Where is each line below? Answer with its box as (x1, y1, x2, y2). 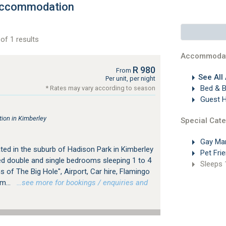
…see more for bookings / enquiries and (12, 178, 148, 187)
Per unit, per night (105, 75, 155, 82)
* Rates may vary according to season (45, 84, 155, 92)
